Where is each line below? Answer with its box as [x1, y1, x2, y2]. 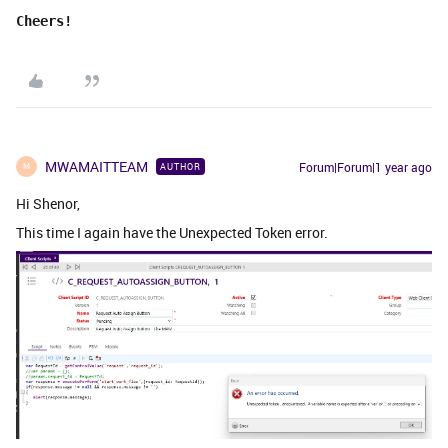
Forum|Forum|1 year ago [299, 158, 432, 175]
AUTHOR [160, 159, 201, 173]
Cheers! [16, 12, 72, 29]
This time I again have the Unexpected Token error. [16, 222, 328, 242]
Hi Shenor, [16, 193, 80, 213]
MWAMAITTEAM [45, 156, 148, 176]
